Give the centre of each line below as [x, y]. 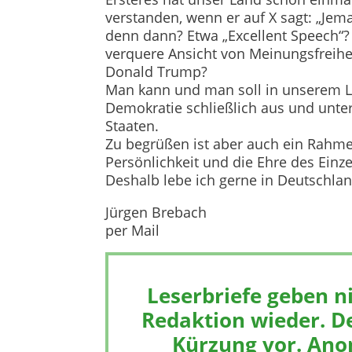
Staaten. [132, 126]
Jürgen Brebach [156, 213]
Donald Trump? [157, 72]
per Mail [133, 231]
